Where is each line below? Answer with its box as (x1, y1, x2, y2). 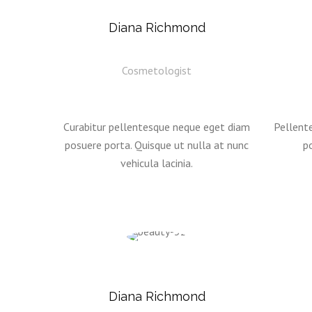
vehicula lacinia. (120, 156, 193, 170)
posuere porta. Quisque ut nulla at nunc (65, 138, 249, 152)
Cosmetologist (122, 63, 192, 77)
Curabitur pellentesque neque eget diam (63, 120, 250, 134)
